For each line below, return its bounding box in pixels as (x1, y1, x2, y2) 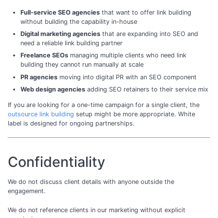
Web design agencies (20, 86, 85, 93)
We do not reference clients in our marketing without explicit (8, 206, 185, 214)
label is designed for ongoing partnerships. (8, 119, 135, 127)
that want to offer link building (99, 8, 191, 16)
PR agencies (20, 73, 57, 81)
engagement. (8, 187, 46, 195)
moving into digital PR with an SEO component (57, 73, 197, 81)
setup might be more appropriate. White (74, 110, 195, 118)
